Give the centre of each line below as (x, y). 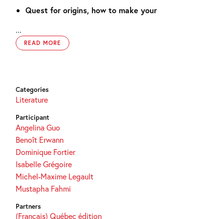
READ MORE (43, 43)
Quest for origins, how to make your (91, 10)
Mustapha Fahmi (43, 188)
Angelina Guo (38, 127)
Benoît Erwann (40, 140)
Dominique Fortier (45, 152)
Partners (28, 206)
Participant (33, 117)
